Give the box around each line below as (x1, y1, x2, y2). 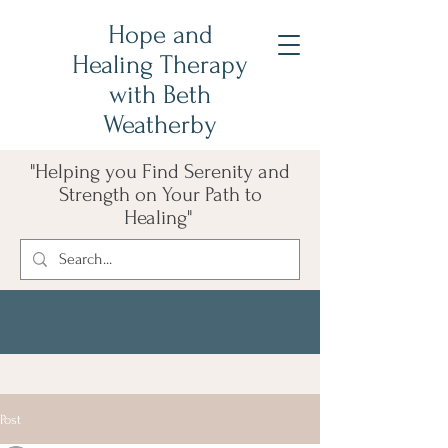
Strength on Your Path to (58, 183, 262, 206)
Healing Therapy (72, 50, 248, 80)
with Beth (109, 80, 211, 110)
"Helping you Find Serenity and (30, 160, 290, 183)
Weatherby (103, 110, 217, 140)
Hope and (107, 20, 213, 50)
